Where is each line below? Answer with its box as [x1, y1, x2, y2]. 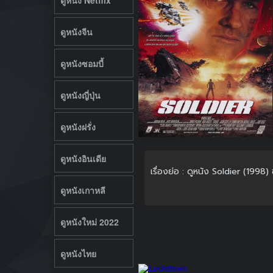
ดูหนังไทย [60, 247, 96, 260]
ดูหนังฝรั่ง [60, 120, 96, 133]
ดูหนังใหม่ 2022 [60, 215, 119, 228]
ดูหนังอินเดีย [60, 152, 106, 165]
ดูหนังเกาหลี [60, 183, 105, 196]
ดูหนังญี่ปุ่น [60, 88, 101, 101]
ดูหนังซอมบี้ [60, 57, 104, 69]
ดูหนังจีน [60, 25, 93, 38]
